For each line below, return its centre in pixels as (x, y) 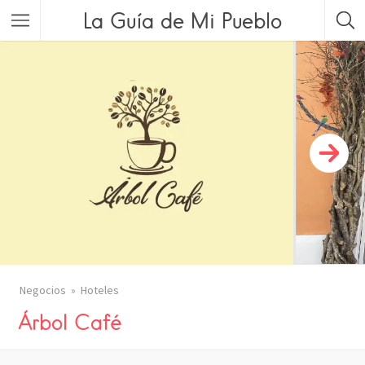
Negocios (43, 290)
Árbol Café (70, 322)
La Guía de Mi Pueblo (182, 20)
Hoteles (100, 290)
